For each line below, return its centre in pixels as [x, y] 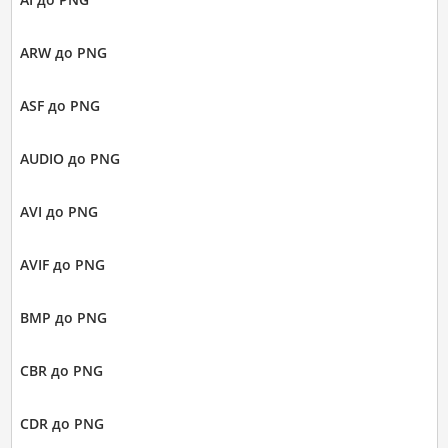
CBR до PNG [61, 371]
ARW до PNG [63, 53]
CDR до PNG [61, 424]
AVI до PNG [58, 212]
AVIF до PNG [62, 265]
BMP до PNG [63, 318]
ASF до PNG [59, 106]
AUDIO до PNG [69, 159]
